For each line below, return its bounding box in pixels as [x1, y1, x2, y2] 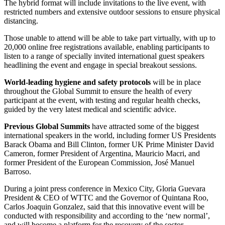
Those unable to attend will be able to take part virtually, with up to [4, 34, 215, 43]
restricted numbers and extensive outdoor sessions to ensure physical [4, 8, 220, 17]
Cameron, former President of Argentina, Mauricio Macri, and [4, 149, 200, 158]
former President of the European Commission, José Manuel [4, 158, 194, 167]
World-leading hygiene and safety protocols [4, 78, 151, 87]
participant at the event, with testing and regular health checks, [4, 96, 200, 105]
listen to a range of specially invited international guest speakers [4, 52, 204, 61]
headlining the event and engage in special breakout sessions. [4, 61, 197, 70]
